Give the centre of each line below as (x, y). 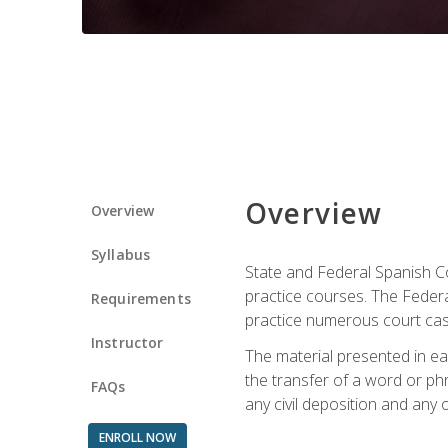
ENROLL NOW (137, 437)
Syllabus (121, 254)
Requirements (141, 298)
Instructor (127, 342)
